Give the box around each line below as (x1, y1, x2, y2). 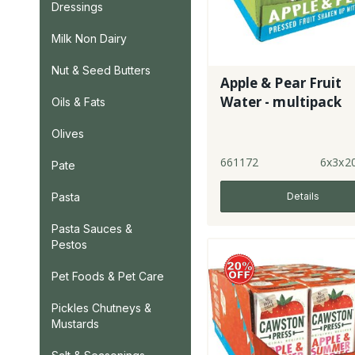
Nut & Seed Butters (52, 63, 151, 77)
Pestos (52, 238, 87, 251)
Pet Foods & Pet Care (52, 269, 164, 283)
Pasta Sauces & (52, 222, 132, 235)
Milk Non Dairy (52, 32, 127, 45)
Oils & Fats (52, 95, 105, 109)
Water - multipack (219, 92, 342, 111)
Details (286, 189, 319, 202)
